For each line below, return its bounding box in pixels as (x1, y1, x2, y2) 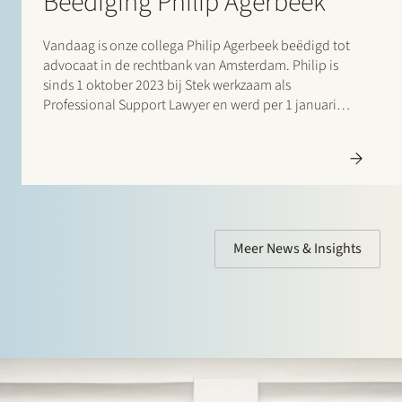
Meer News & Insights (233, 239, 362, 259)
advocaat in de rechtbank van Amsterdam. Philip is (43, 56, 338, 76)
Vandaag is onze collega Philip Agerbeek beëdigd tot (43, 36, 350, 57)
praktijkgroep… (43, 135, 135, 155)
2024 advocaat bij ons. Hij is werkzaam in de (43, 115, 300, 135)
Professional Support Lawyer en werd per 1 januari (43, 95, 336, 116)
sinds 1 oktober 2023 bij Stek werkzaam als (43, 75, 291, 96)
